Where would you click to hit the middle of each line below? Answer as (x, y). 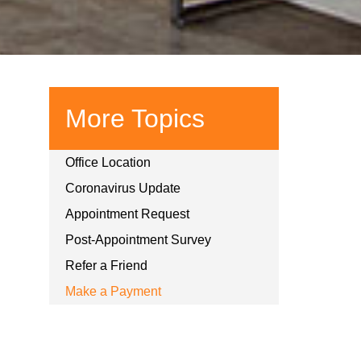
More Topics (135, 118)
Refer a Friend (106, 265)
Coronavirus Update (123, 188)
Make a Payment (113, 291)
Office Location (108, 162)
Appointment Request (127, 214)
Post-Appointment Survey (138, 239)
